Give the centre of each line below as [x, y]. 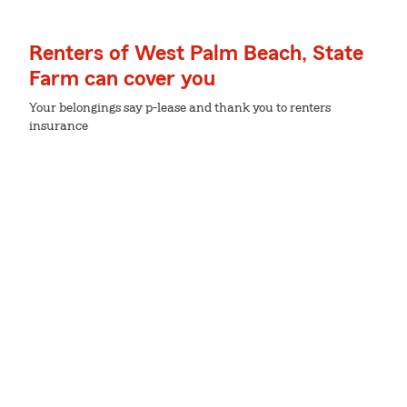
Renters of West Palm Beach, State [196, 54]
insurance [59, 126]
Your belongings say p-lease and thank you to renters [180, 108]
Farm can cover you [122, 79]
